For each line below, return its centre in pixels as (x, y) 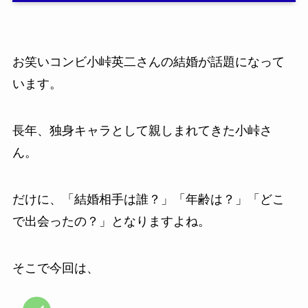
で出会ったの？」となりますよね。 (111, 222)
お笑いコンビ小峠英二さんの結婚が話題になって (148, 62)
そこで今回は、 (55, 268)
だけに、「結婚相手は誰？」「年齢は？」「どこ (148, 200)
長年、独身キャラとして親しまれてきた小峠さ (142, 131)
